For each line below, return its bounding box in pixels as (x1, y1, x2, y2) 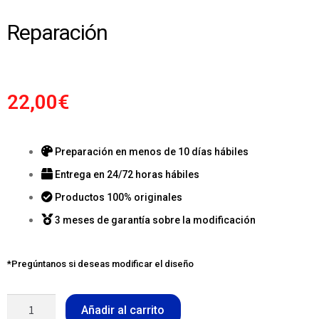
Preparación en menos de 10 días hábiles (55, 146, 249, 158)
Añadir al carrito (81, 303, 165, 317)
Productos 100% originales (55, 192, 182, 204)
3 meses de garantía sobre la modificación (55, 214, 256, 226)
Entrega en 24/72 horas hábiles (55, 169, 199, 181)
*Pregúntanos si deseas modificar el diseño (7, 258, 194, 269)
